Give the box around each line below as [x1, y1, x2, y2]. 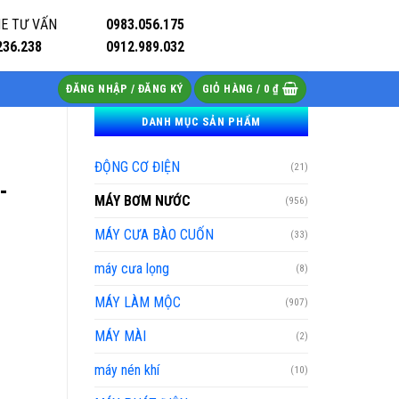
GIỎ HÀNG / [201, 82, 264, 95]
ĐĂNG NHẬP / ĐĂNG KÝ [66, 82, 183, 95]
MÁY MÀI [94, 328, 146, 345]
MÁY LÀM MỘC [94, 294, 181, 311]
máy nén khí [94, 362, 159, 379]
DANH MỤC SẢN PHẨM [142, 115, 261, 128]
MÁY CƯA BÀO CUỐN [94, 226, 214, 243]
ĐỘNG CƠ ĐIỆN [94, 159, 180, 175]
